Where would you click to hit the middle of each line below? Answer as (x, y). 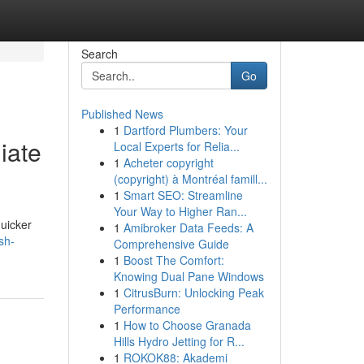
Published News (122, 114)
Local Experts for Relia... (176, 146)
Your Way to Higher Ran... (180, 211)
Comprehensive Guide (171, 244)
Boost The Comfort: (173, 260)
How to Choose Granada (187, 325)
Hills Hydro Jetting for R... (179, 341)
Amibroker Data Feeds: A (188, 227)
